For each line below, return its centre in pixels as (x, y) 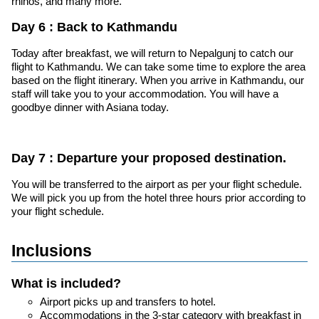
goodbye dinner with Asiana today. (90, 108)
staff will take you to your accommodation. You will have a (145, 94)
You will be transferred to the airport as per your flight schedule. (157, 184)
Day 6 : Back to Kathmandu (94, 27)
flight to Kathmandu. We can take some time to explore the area (158, 67)
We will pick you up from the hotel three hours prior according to (158, 198)
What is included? (66, 284)
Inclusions (52, 251)
